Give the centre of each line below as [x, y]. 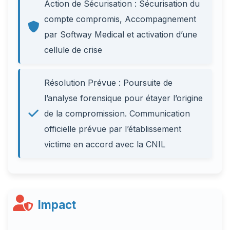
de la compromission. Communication [117, 113]
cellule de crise [73, 50]
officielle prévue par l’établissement [113, 129]
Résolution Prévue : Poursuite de [108, 83]
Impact [56, 205]
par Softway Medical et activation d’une [121, 34]
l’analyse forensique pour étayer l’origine [123, 98]
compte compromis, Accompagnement [120, 19]
